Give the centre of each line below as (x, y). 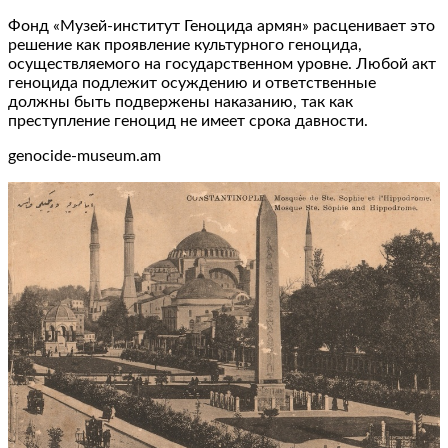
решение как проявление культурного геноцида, (185, 44)
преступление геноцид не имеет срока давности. (188, 120)
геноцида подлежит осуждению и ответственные (192, 82)
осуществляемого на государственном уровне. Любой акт (222, 63)
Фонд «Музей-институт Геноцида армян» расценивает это (221, 25)
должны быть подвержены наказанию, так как (180, 101)
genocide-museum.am (84, 155)
